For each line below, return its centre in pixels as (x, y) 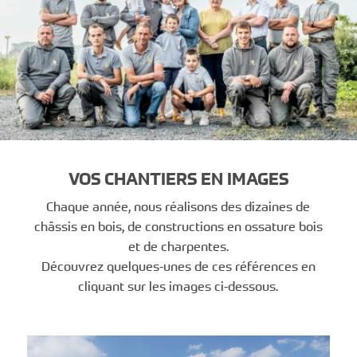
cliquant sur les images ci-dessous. (178, 286)
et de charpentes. (178, 247)
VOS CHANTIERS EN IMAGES (178, 179)
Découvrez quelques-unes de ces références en (178, 267)
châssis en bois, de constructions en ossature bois (178, 227)
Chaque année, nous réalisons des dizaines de (178, 207)
